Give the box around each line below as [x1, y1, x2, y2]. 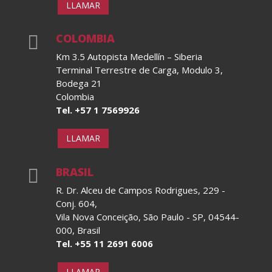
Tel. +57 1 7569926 [55, 104, 140, 117]
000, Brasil [55, 223, 100, 236]
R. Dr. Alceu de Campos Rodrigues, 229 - [55, 183, 225, 196]
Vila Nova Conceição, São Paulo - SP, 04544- [55, 210, 239, 223]
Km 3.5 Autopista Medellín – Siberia [55, 50, 202, 63]
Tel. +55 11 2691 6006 [55, 237, 153, 250]
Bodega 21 [55, 77, 102, 90]
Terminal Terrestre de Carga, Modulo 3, [55, 64, 223, 76]
